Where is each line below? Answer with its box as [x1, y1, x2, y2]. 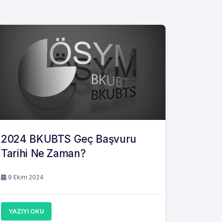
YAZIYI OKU [8, 208, 44, 215]
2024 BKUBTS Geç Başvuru [1, 133, 136, 145]
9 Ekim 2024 [6, 173, 44, 181]
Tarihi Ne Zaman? [1, 147, 86, 160]
